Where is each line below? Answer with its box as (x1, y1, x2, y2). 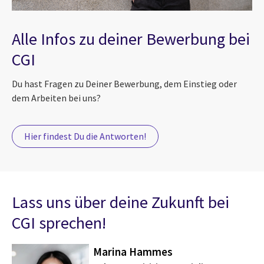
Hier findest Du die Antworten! (24, 130, 146, 143)
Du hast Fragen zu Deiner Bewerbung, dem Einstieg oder (12, 77, 237, 90)
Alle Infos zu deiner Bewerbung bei (12, 28, 250, 49)
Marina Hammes (93, 245, 173, 259)
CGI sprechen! (12, 212, 106, 233)
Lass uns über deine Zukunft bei (12, 191, 229, 213)
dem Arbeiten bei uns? (12, 91, 101, 104)
